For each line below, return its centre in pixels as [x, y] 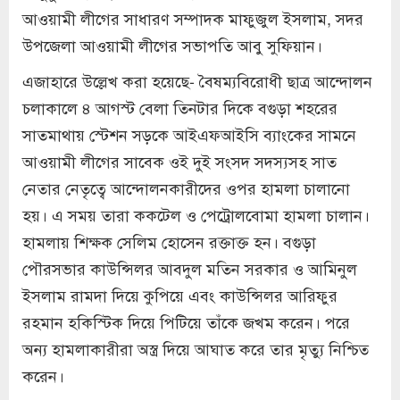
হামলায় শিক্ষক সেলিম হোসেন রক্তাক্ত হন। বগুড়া [169, 241]
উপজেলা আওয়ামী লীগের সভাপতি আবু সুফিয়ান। [172, 44]
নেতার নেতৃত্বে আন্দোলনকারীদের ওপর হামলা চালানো [186, 187]
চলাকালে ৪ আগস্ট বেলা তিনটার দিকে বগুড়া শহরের [180, 107]
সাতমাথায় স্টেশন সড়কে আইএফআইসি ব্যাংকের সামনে [189, 133]
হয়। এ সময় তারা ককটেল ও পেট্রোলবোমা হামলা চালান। [196, 214]
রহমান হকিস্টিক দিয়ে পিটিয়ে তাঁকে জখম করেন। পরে [186, 321]
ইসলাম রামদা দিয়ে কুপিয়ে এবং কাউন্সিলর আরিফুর [180, 294]
